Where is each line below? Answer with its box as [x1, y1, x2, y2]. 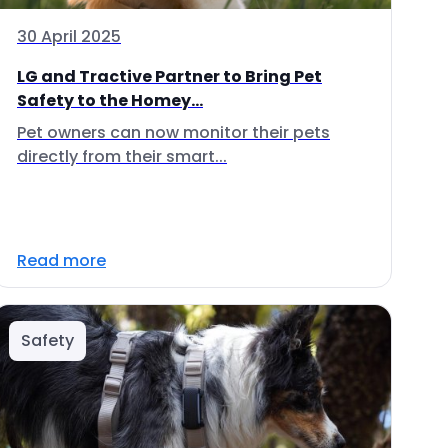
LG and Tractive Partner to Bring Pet [17, 65, 322, 88]
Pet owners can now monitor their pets [17, 121, 330, 144]
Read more [17, 249, 106, 272]
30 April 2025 [17, 25, 121, 48]
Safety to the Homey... [17, 89, 203, 112]
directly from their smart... [17, 145, 227, 168]
